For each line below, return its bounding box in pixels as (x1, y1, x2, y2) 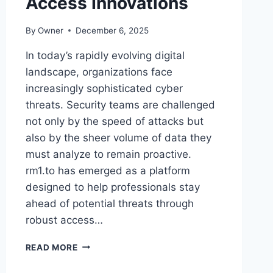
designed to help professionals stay (25, 180, 200, 193)
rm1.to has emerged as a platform (25, 164, 190, 177)
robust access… (25, 213, 103, 226)
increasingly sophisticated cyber (25, 82, 183, 94)
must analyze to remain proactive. (25, 147, 191, 160)
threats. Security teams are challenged (25, 98, 215, 111)
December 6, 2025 (75, 25, 149, 35)
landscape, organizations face (25, 65, 172, 78)
